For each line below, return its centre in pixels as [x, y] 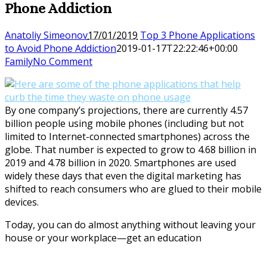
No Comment [63, 61]
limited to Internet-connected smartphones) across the [127, 136]
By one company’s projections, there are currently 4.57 [126, 110]
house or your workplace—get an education [103, 237]
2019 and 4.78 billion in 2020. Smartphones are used [120, 162]
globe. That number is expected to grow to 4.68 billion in [131, 149]
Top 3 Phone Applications [198, 35]
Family [19, 61]
